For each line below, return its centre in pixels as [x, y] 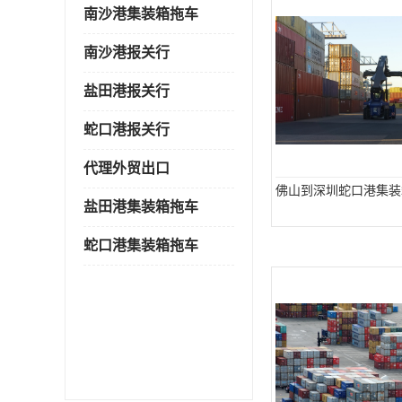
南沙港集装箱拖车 [141, 14]
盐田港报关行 [127, 91]
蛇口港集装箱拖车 [141, 245]
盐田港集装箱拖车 [141, 207]
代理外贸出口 [127, 168]
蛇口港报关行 [127, 130]
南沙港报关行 [127, 52]
